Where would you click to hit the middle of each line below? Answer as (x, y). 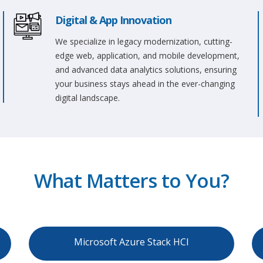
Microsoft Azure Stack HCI (131, 242)
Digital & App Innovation (113, 20)
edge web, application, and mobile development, (147, 55)
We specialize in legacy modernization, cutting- (144, 41)
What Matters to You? (131, 181)
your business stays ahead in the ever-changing (145, 84)
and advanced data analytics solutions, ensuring (146, 70)
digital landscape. (87, 98)
